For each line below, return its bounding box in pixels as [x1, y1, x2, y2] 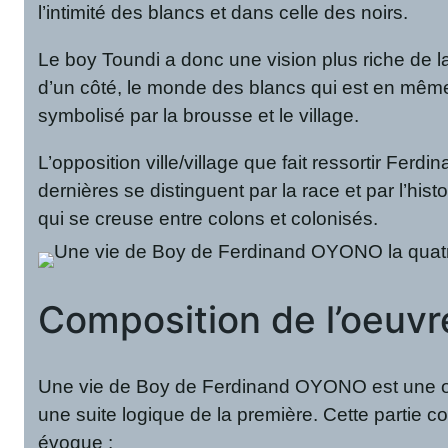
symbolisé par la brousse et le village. [38, 105, 360, 127]
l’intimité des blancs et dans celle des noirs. [38, 2, 409, 24]
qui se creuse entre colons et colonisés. [38, 207, 379, 229]
